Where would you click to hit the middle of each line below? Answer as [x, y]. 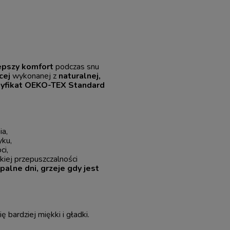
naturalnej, [80, 76]
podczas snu [76, 66]
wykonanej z [35, 76]
